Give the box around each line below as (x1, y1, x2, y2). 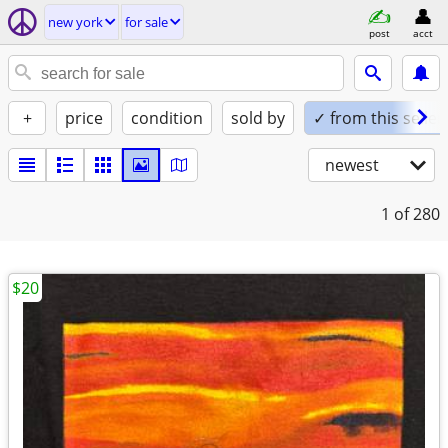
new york (48, 13, 103, 31)
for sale (125, 13, 168, 31)
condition (131, 107, 203, 129)
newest (325, 154, 379, 176)
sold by (231, 107, 285, 129)
